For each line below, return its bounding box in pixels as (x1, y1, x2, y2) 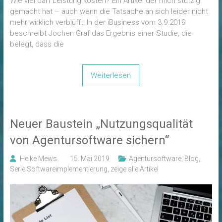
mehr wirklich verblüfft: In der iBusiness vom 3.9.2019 (9, 18, 185, 27)
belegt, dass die (9, 40, 64, 49)
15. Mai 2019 (69, 155, 110, 163)
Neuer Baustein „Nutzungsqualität (9, 117, 193, 131)
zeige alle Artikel (110, 165, 159, 173)
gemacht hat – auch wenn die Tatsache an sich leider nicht (9, 7, 208, 16)
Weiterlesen (91, 71, 131, 80)
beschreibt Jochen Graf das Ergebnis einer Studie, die (9, 29, 192, 38)
